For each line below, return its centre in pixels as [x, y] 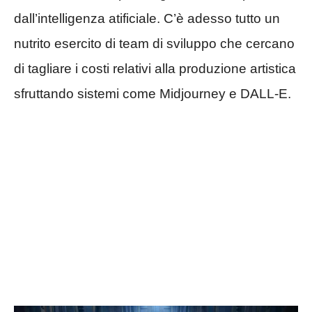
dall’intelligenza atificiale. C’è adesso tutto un [147, 18]
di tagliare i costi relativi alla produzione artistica [155, 68]
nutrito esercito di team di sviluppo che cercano [154, 43]
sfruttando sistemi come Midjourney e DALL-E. [153, 93]
